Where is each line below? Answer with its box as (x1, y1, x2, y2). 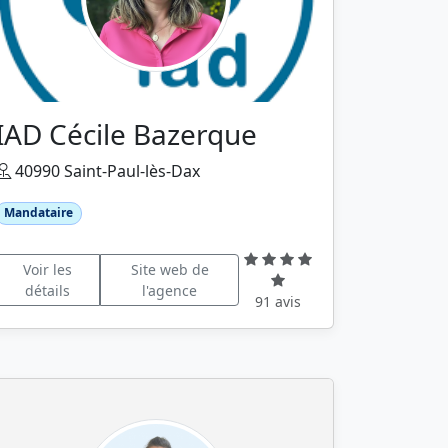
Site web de (130, 260, 209, 280)
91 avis (255, 291, 302, 311)
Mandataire (3, 204, 73, 222)
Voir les (22, 260, 72, 280)
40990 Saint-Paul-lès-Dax (11, 160, 200, 183)
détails (24, 281, 70, 301)
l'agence (142, 281, 198, 301)
